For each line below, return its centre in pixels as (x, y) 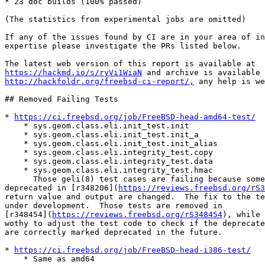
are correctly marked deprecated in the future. (114, 232)
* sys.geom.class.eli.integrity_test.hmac (14, 170)
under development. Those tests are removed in (114, 206)
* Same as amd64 (14, 259)
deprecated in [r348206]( (62, 188)
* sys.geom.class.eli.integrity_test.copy (14, 153)
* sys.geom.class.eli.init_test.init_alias (14, 144)
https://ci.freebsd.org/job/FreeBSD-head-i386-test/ (132, 250)
